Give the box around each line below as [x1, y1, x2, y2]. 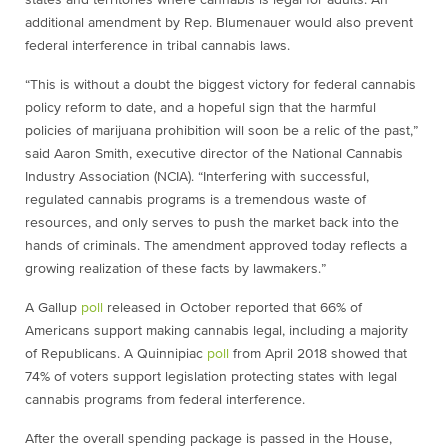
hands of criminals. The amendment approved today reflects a [25, 239, 407, 253]
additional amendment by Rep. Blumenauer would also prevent [25, 16, 413, 30]
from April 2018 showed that [229, 347, 407, 361]
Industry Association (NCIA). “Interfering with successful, [25, 170, 369, 184]
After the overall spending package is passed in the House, [25, 432, 392, 446]
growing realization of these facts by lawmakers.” [25, 262, 326, 276]
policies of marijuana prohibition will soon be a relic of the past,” [25, 124, 418, 138]
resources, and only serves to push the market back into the [25, 216, 399, 230]
